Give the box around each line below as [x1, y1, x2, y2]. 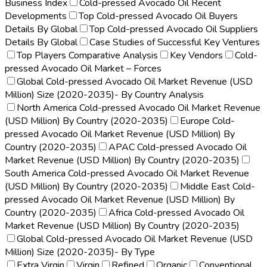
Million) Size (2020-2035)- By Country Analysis [5, 88, 204, 101]
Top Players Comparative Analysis [17, 48, 158, 62]
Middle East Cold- [180, 179, 255, 193]
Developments [5, 9, 67, 23]
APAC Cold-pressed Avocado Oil [108, 140, 247, 154]
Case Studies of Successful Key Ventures [89, 35, 260, 49]
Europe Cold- [180, 114, 235, 128]
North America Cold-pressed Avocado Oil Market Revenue [17, 101, 260, 114]
